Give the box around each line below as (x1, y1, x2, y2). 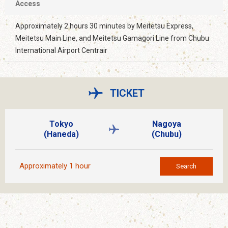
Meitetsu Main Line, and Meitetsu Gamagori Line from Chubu (15, 34, 209, 43)
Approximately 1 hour (19, 161, 91, 171)
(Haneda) (44, 129, 79, 139)
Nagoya (152, 119, 181, 129)
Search (176, 162, 196, 170)
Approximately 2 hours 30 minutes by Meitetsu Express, (15, 22, 193, 31)
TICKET (110, 87, 145, 99)
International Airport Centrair (15, 46, 107, 55)
